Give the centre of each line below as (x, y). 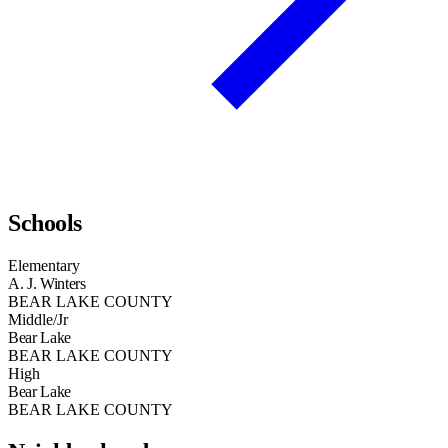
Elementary (44, 266)
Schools (45, 223)
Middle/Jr (38, 320)
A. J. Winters (47, 284)
